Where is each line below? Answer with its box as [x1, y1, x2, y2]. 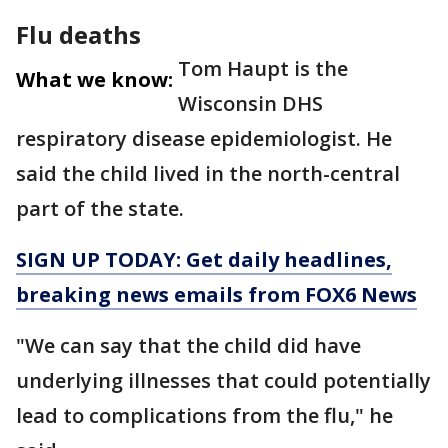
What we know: [16, 66, 173, 93]
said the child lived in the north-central [16, 160, 400, 187]
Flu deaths [16, 18, 141, 51]
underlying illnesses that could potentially [16, 367, 431, 394]
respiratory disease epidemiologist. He [16, 125, 392, 152]
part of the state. [16, 195, 184, 222]
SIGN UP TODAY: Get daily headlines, [16, 246, 392, 273]
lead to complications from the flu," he [16, 402, 393, 429]
